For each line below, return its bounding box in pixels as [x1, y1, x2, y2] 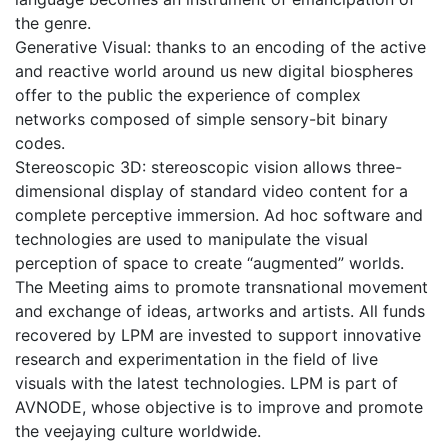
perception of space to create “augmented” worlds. [15, 253, 404, 274]
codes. [15, 133, 65, 154]
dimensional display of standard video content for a [15, 181, 408, 202]
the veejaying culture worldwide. [15, 421, 261, 442]
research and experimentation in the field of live [15, 349, 378, 370]
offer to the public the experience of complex [15, 85, 361, 106]
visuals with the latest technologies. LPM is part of [15, 373, 398, 394]
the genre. [15, 13, 91, 34]
